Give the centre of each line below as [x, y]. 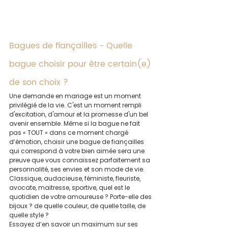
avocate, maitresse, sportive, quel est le [70, 188]
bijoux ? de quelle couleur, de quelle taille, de [78, 206]
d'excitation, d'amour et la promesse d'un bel [79, 115]
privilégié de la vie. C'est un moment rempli [76, 105]
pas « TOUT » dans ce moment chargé [69, 133]
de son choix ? [39, 83]
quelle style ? [29, 215]
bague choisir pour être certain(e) [81, 64]
